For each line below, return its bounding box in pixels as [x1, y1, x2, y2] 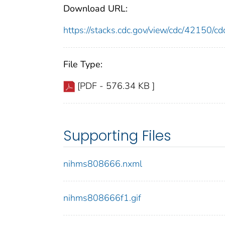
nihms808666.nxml [63, 158, 142, 170]
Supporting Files [63, 126, 171, 146]
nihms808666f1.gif [63, 192, 141, 204]
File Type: [63, 58, 102, 71]
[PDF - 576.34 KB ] [77, 80, 155, 92]
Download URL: [63, 3, 128, 15]
